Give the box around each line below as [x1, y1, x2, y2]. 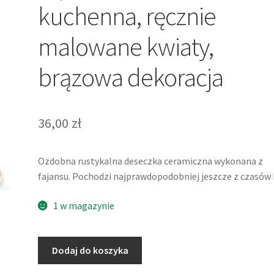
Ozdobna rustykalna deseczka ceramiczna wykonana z [38, 155, 264, 167]
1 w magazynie [53, 199, 114, 212]
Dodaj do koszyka [51, 244, 128, 257]
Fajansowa [37, 253, 81, 265]
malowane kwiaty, [38, 30, 214, 62]
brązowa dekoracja [38, 61, 224, 93]
